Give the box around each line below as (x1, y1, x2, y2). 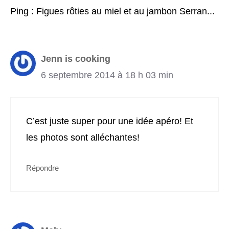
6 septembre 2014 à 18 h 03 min (41, 70, 173, 81)
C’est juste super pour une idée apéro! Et (26, 116, 193, 127)
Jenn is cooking (41, 54, 110, 64)
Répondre (26, 164, 59, 173)
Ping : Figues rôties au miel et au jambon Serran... (10, 6, 215, 17)
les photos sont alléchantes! (26, 132, 140, 143)
